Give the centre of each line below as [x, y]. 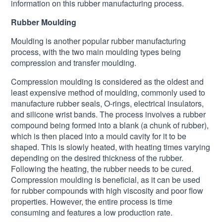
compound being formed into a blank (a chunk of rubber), [110, 125]
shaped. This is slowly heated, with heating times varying [111, 147]
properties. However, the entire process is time [92, 202]
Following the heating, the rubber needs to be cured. [102, 169]
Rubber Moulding [44, 22]
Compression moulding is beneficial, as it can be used [106, 180]
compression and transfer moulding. [74, 63]
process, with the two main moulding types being [96, 52]
